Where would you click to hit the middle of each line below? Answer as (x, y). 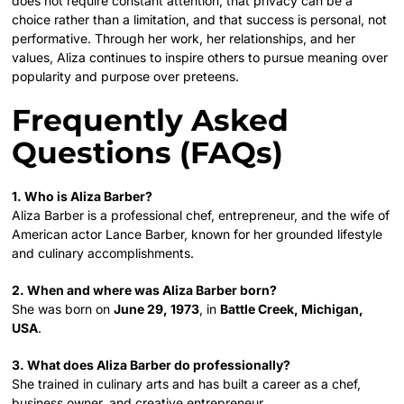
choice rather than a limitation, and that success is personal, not (200, 19)
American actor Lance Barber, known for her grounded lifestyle (197, 234)
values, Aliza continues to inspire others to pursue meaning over (200, 57)
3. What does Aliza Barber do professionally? (151, 364)
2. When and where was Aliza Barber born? (145, 289)
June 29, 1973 (157, 308)
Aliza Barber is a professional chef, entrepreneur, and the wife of (201, 215)
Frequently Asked (151, 119)
